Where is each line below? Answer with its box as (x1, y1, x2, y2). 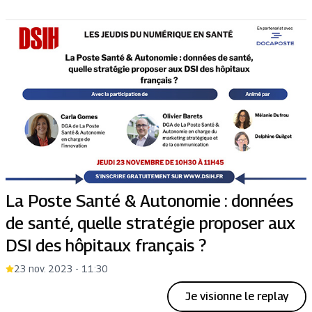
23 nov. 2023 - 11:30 (14, 262, 108, 274)
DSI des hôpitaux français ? (6, 235, 206, 255)
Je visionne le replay (185, 289, 289, 303)
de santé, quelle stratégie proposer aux (6, 212, 295, 233)
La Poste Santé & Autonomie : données (6, 190, 293, 210)
